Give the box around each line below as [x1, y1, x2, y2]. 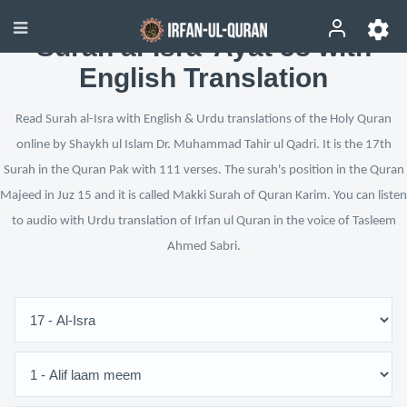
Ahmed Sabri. [166, 240, 241, 253]
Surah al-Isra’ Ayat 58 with [35, 32, 372, 62]
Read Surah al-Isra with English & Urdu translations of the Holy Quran [15, 113, 392, 126]
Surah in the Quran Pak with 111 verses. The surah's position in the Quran [3, 164, 404, 177]
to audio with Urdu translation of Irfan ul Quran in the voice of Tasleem [11, 214, 396, 228]
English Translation [79, 63, 328, 93]
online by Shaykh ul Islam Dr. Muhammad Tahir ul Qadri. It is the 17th [15, 138, 392, 152]
